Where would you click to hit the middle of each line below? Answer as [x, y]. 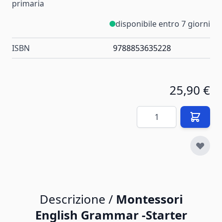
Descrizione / [78, 199]
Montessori [149, 199]
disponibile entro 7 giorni [163, 24]
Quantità [153, 111]
